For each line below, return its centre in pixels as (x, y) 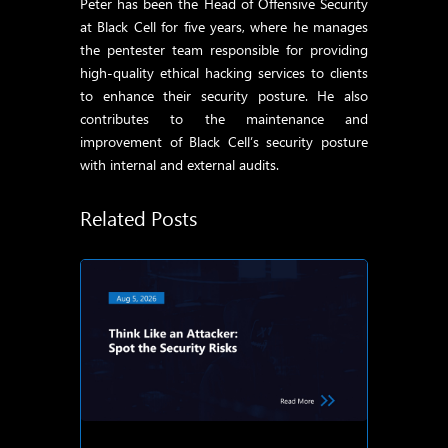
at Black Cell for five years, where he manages (224, 26)
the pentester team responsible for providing (224, 49)
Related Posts (138, 217)
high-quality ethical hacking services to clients (224, 72)
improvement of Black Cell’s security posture (224, 141)
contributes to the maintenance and (224, 118)
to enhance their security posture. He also (224, 95)
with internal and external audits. (179, 164)
